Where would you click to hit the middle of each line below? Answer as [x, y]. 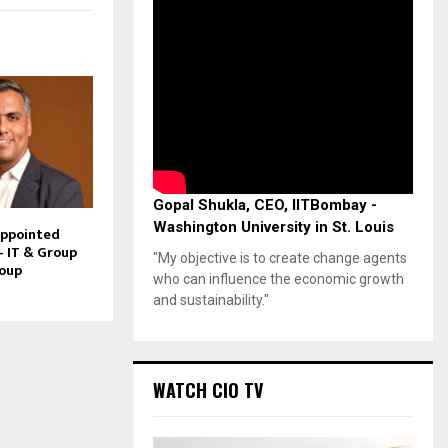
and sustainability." [211, 299]
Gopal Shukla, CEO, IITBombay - [265, 204]
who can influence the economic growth [278, 278]
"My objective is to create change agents [280, 257]
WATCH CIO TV [208, 389]
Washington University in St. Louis [273, 226]
